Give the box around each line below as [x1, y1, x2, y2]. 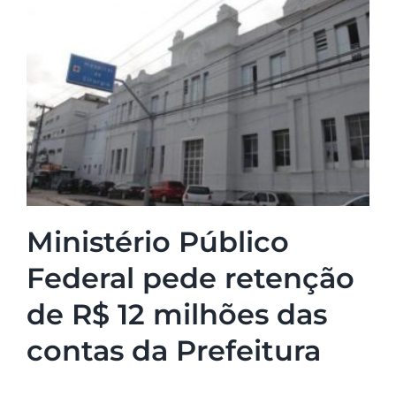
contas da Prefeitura [26, 333, 321, 369]
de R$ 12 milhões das [26, 297, 327, 332]
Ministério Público [26, 225, 289, 260]
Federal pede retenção [26, 261, 354, 296]
